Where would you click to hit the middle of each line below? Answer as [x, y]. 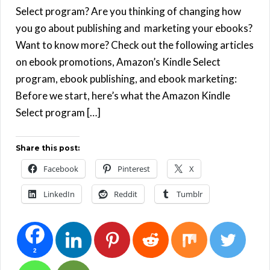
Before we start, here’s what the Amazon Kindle [123, 96]
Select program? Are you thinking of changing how [128, 11]
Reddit [126, 194]
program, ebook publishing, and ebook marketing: [126, 79]
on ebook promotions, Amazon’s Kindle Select [118, 62]
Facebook [61, 169]
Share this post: [48, 148]
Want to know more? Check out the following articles [135, 45]
